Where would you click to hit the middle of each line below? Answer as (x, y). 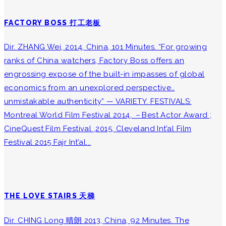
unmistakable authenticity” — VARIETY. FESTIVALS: (98, 102)
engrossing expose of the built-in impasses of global (104, 74)
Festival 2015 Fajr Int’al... (48, 143)
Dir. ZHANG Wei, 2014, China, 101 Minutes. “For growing (106, 47)
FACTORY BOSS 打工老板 (52, 22)
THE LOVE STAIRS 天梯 (50, 196)
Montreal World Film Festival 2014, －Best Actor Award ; (108, 115)
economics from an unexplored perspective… (90, 88)
